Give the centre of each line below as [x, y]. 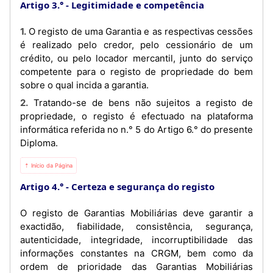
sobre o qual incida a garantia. [84, 85]
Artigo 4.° [42, 186]
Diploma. [39, 143]
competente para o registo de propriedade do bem [136, 71]
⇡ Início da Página [48, 165]
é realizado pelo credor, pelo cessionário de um [136, 44]
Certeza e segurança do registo [143, 186]
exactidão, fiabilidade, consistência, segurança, [136, 226]
